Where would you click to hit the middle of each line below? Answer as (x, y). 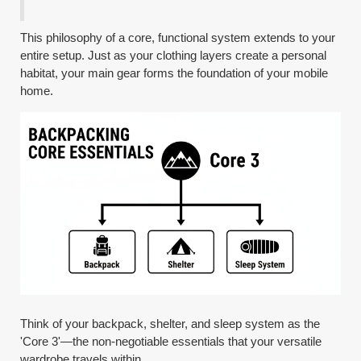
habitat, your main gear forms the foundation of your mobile (174, 73)
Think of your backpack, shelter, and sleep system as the (170, 323)
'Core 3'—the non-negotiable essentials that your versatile (171, 341)
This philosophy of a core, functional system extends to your (178, 37)
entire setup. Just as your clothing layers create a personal (174, 55)
